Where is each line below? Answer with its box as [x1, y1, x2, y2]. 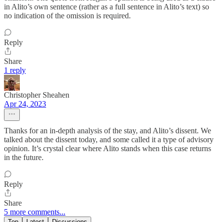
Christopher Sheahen [4, 90, 69, 99]
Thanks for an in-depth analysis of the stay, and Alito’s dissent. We [4, 126, 211, 135]
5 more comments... [4, 207, 65, 216]
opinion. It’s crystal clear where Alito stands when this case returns [4, 144, 211, 153]
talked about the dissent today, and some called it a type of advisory [4, 135, 214, 144]
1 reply [4, 65, 26, 74]
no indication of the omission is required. [4, 11, 131, 20]
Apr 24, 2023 [4, 99, 46, 108]
